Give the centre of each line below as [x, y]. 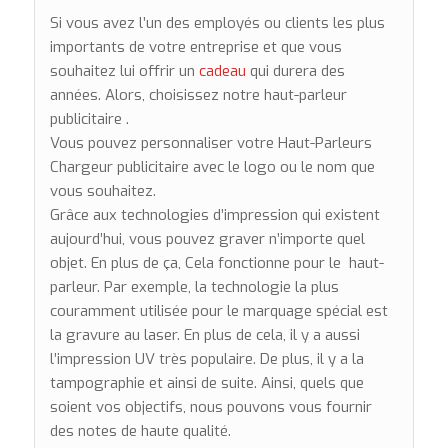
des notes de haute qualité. [140, 430]
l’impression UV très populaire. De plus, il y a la [206, 358]
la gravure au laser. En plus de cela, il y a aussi [204, 334]
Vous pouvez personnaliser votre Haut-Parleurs [210, 142]
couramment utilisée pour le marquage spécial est [218, 310]
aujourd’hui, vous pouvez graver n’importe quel [207, 238]
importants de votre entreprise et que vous [195, 46]
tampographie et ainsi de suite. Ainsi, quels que [206, 382]
